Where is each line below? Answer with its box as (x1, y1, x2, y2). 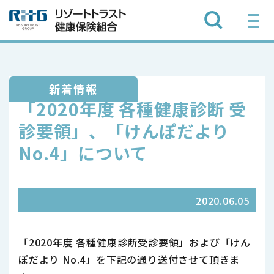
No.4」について (18, 141, 148, 165)
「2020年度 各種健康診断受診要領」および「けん (18, 235, 251, 250)
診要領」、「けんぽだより (18, 119, 229, 143)
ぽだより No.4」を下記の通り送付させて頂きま (18, 252, 240, 267)
